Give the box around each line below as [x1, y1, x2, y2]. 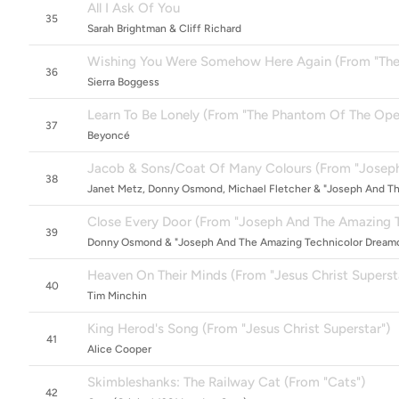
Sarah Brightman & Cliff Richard [87, 22, 241, 35]
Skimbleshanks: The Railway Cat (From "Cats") [87, 374, 365, 390]
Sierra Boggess [87, 76, 159, 88]
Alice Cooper [87, 343, 151, 355]
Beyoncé [87, 129, 130, 142]
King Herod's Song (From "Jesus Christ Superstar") [87, 321, 390, 337]
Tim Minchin [87, 289, 147, 302]
